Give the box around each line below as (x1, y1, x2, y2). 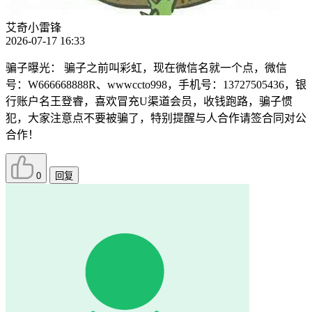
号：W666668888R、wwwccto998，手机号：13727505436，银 (6, 79, 306, 91)
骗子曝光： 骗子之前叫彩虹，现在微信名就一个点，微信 (6, 62, 287, 75)
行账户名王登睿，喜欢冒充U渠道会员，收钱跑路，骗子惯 (6, 95, 292, 108)
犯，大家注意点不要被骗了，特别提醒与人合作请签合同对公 (6, 112, 306, 125)
